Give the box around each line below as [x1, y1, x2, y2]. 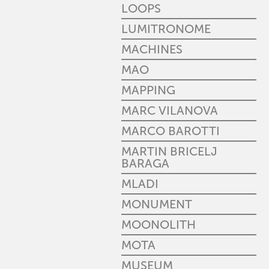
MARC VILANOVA [121, 103, 218, 118]
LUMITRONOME [121, 22, 211, 36]
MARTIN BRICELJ [121, 144, 217, 159]
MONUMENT [121, 197, 192, 211]
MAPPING [121, 83, 175, 97]
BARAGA [121, 156, 169, 171]
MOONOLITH [121, 217, 196, 232]
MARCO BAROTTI [121, 124, 220, 138]
